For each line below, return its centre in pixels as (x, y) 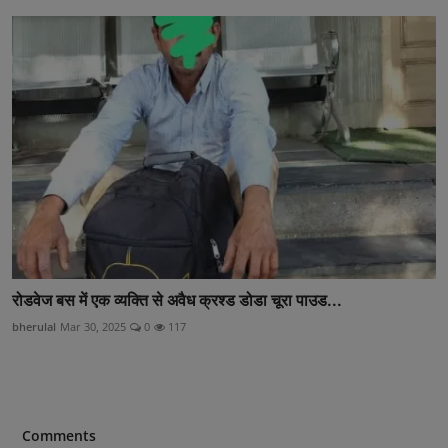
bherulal (34, 326)
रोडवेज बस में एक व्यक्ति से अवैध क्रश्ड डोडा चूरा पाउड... (177, 299)
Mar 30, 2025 (93, 326)
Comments (59, 435)
